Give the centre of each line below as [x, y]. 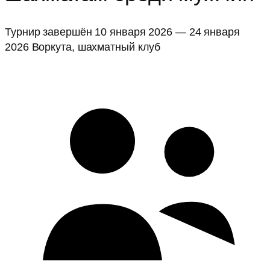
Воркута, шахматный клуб [96, 46]
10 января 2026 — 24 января [167, 31]
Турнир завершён [49, 31]
